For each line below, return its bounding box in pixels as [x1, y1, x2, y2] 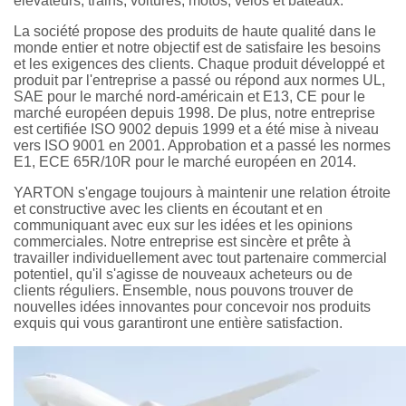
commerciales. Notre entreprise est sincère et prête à [14, 233, 351, 249]
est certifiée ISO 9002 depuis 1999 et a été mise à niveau [14, 121, 379, 137]
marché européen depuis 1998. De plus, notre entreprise [14, 104, 375, 121]
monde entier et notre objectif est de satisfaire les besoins [14, 39, 381, 55]
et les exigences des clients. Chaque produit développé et [14, 55, 384, 72]
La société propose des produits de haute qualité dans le [14, 23, 376, 39]
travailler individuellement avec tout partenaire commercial [14, 249, 387, 266]
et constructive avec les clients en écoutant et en [14, 200, 323, 217]
